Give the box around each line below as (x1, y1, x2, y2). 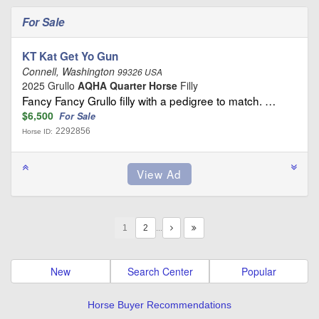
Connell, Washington (22, 63, 117, 78)
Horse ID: (22, 127, 53, 135)
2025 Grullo (22, 78, 78, 93)
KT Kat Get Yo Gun (22, 48, 118, 64)
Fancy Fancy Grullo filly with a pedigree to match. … (22, 92, 276, 108)
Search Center (127, 263, 193, 278)
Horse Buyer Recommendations (88, 298, 231, 310)
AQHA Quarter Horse (78, 78, 177, 93)
